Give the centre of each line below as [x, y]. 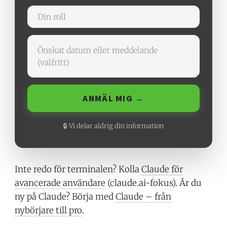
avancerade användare [60, 183]
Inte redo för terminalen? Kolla [78, 169]
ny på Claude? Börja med [65, 197]
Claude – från [144, 197]
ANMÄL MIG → [113, 98]
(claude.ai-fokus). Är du [154, 183]
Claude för [162, 169]
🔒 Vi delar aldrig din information [113, 126]
